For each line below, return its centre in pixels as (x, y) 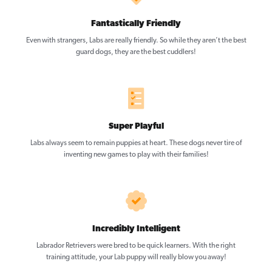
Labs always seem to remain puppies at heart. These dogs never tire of (136, 144)
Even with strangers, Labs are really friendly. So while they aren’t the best (136, 41)
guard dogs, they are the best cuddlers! (136, 53)
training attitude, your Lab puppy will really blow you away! (136, 258)
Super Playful (136, 127)
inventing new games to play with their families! (136, 155)
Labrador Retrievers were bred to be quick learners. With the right (136, 246)
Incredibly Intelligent (136, 229)
